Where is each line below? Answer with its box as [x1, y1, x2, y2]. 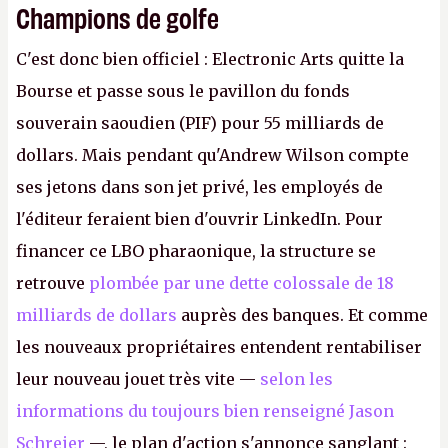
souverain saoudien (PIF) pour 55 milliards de [16, 113, 384, 133]
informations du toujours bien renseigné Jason [16, 401, 394, 421]
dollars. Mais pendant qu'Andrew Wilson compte [16, 145, 409, 165]
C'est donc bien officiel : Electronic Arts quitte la [16, 49, 404, 69]
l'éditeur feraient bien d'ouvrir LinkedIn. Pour [16, 209, 383, 229]
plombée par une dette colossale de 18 [89, 273, 394, 293]
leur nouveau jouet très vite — [16, 369, 260, 389]
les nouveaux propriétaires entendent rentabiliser [16, 337, 422, 357]
